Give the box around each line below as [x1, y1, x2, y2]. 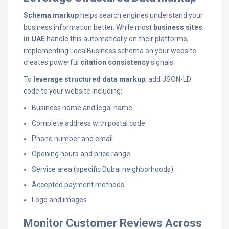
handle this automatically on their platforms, [45, 35, 189, 43]
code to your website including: [24, 87, 122, 95]
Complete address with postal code [32, 119, 145, 127]
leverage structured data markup [33, 75, 145, 83]
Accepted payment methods [32, 180, 124, 189]
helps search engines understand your [79, 11, 203, 19]
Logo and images [32, 196, 87, 204]
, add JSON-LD [145, 75, 191, 83]
